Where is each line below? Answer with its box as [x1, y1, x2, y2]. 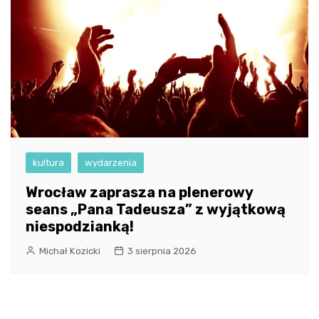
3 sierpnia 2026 [127, 245, 197, 256]
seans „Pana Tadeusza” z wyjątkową [26, 200, 286, 218]
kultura [33, 157, 64, 168]
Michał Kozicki [39, 245, 100, 256]
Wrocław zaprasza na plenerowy [26, 183, 253, 201]
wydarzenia [85, 157, 137, 168]
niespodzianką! [26, 217, 134, 235]
